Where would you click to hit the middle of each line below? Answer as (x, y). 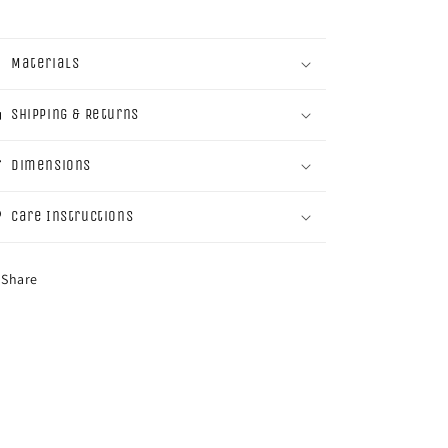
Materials (45, 62)
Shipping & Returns (75, 113)
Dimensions (51, 164)
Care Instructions (72, 215)
